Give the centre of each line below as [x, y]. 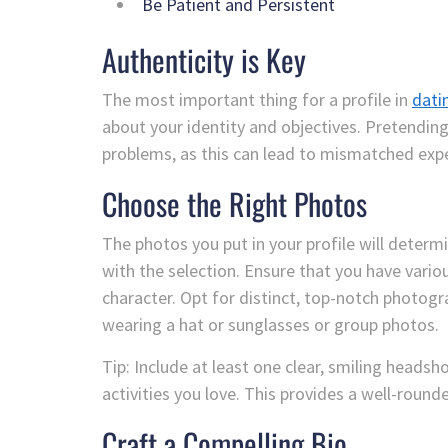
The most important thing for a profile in [257, 100]
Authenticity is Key [204, 60]
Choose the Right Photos [234, 204]
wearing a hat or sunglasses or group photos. [270, 325]
